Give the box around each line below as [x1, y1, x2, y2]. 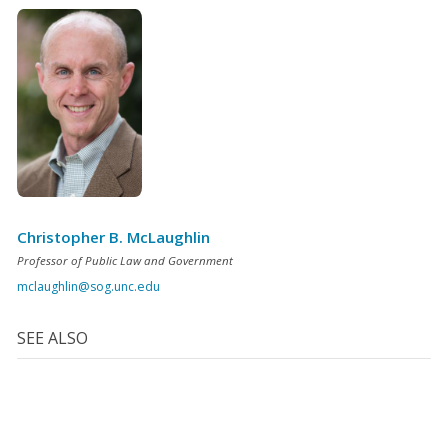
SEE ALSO [17, 326, 88, 349]
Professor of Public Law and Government [17, 252, 233, 268]
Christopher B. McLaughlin [17, 227, 210, 248]
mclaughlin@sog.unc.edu [17, 277, 160, 295]
